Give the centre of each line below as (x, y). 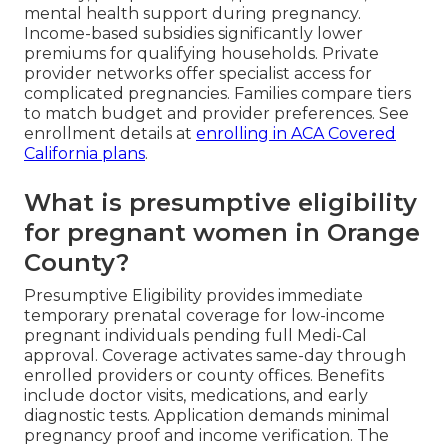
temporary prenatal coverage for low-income (204, 315)
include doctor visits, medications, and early (196, 395)
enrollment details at (110, 133)
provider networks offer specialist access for (198, 73)
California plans (84, 153)
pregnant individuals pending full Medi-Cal (195, 335)
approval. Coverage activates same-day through (215, 355)
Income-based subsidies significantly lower (193, 33)
